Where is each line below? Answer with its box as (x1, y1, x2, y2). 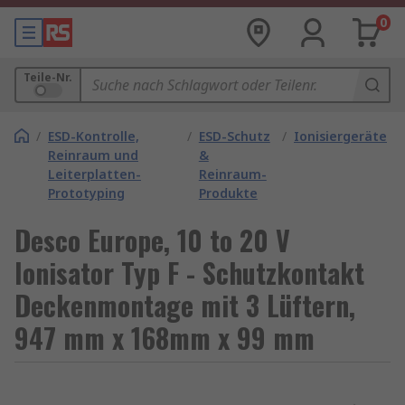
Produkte (198, 184, 258, 202)
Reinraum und (48, 146, 138, 164)
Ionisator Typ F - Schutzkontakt (14, 252, 364, 293)
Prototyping (48, 184, 125, 202)
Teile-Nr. (24, 70, 72, 85)
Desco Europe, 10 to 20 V (14, 220, 290, 260)
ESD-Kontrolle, (48, 127, 139, 145)
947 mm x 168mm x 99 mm (14, 317, 315, 358)
